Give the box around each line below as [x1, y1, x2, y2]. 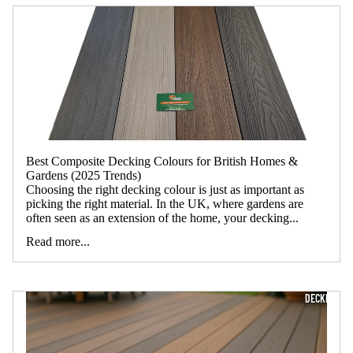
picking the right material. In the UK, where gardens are [26, 196, 303, 210]
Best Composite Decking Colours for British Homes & [26, 154, 298, 168]
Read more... [26, 234, 90, 248]
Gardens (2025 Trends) [26, 168, 141, 182]
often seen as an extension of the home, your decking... [26, 210, 299, 225]
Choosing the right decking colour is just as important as [26, 182, 304, 196]
